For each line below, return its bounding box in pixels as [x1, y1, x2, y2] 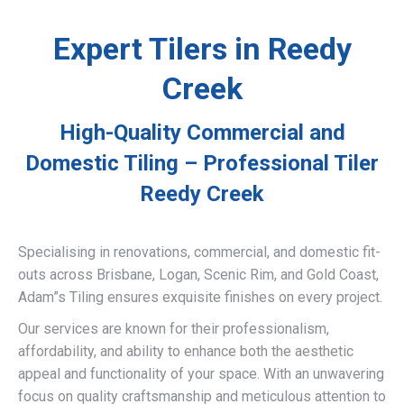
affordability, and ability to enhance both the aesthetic [18, 343, 353, 360]
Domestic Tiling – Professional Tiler [25, 151, 379, 176]
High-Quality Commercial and [59, 120, 345, 145]
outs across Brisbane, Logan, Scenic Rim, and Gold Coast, [18, 266, 379, 283]
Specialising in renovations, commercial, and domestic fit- [18, 243, 381, 261]
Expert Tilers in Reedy [52, 31, 352, 67]
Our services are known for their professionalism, [18, 320, 329, 337]
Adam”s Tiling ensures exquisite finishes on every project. [18, 289, 382, 306]
